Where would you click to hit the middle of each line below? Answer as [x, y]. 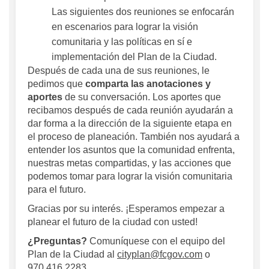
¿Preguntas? [57, 241]
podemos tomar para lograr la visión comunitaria [130, 176]
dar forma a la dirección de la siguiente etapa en [130, 123]
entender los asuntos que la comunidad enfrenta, [131, 150]
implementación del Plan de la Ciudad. [134, 56]
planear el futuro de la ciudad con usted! [113, 222]
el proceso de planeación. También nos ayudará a [134, 136]
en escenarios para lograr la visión [125, 26]
